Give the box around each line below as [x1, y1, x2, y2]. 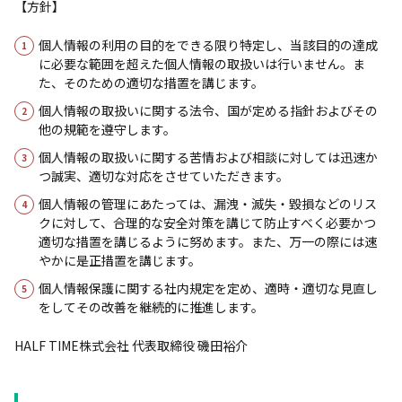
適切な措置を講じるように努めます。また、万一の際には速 [39, 232, 377, 250]
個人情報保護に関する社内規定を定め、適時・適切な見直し [39, 279, 378, 297]
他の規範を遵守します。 [39, 120, 176, 138]
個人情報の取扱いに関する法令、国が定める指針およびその [39, 101, 378, 119]
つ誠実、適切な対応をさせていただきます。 [39, 167, 289, 185]
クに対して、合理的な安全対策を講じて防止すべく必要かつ [39, 214, 376, 232]
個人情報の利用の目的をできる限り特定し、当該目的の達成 [39, 36, 378, 54]
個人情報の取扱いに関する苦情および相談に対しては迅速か [39, 148, 378, 166]
